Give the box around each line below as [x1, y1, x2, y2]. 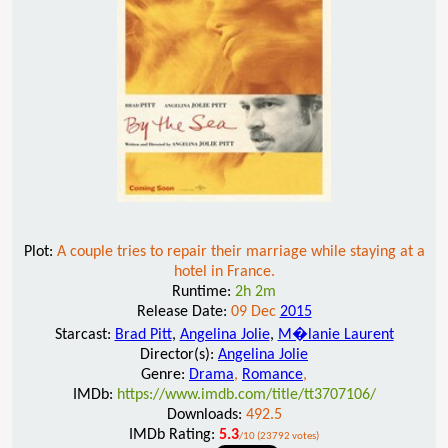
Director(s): [140, 346, 218, 363]
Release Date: [136, 303, 231, 320]
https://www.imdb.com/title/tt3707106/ [116, 386, 376, 403]
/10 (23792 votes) [239, 430, 319, 442]
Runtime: [172, 283, 235, 300]
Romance [242, 366, 303, 383]
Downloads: [166, 406, 246, 423]
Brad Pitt [114, 326, 172, 343]
